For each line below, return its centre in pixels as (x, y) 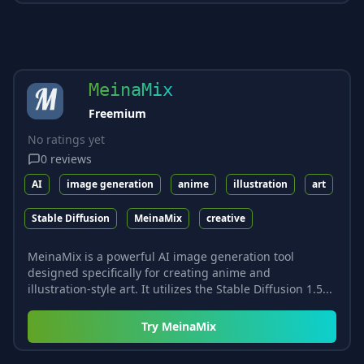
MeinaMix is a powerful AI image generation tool (161, 256)
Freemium (117, 113)
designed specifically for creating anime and (149, 272)
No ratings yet (66, 139)
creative (226, 218)
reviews (71, 158)
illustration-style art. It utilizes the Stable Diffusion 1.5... (180, 288)
